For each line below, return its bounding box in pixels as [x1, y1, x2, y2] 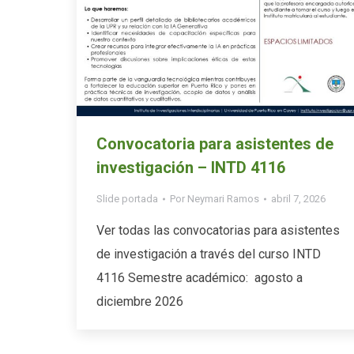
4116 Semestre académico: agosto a [96, 269, 303, 285]
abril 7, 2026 [271, 192, 326, 205]
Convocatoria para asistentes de [96, 134, 333, 153]
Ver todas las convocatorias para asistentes [96, 222, 340, 238]
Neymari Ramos [187, 192, 259, 205]
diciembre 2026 [96, 293, 183, 309]
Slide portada [96, 192, 158, 205]
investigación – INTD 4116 [96, 157, 285, 177]
